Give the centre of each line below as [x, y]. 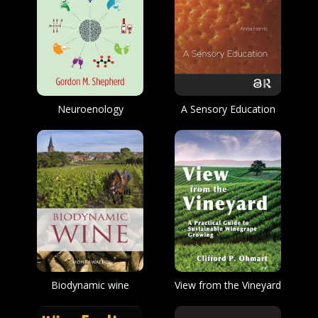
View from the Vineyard [228, 285]
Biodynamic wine [90, 285]
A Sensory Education [228, 109]
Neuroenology [90, 109]
